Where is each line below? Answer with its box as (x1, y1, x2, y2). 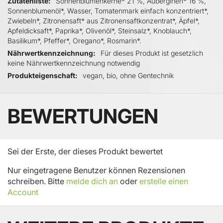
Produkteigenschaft (7, 70, 75, 79)
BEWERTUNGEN (7, 104, 158, 128)
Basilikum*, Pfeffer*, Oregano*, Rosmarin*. (7, 36, 141, 45)
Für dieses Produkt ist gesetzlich (101, 48, 203, 57)
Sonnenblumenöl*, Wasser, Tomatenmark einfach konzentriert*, (7, 6, 209, 15)
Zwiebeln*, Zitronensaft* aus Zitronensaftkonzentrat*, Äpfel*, (7, 16, 200, 25)
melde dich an (66, 176, 118, 186)
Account (7, 187, 38, 197)
